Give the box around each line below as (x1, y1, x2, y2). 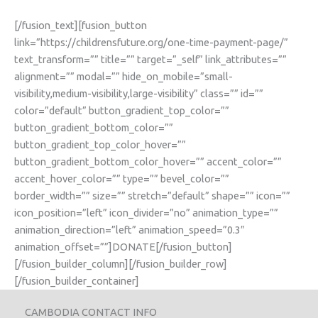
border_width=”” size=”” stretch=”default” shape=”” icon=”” (14, 189, 290, 202)
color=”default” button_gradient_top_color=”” (14, 104, 229, 116)
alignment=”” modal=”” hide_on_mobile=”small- (14, 70, 233, 82)
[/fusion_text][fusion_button (14, 18, 147, 31)
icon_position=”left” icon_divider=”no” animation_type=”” (14, 206, 278, 219)
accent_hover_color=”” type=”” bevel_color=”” (14, 172, 229, 185)
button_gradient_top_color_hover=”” (14, 138, 186, 150)
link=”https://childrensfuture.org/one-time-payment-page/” (14, 35, 288, 48)
